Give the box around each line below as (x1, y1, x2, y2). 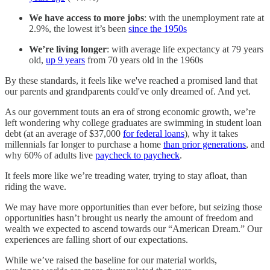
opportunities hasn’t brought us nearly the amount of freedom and (5, 212, 253, 223)
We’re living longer (29, 43, 107, 54)
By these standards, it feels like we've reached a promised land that (5, 75, 257, 86)
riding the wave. (5, 181, 66, 192)
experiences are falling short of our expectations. (5, 234, 188, 245)
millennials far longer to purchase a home (5, 139, 163, 149)
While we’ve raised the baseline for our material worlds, (5, 254, 217, 265)
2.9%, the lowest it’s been (29, 23, 128, 34)
